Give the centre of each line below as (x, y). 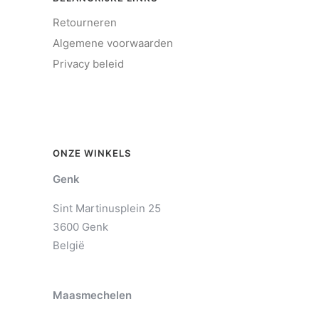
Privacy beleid (88, 64)
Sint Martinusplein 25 (107, 209)
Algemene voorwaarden (113, 43)
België (69, 246)
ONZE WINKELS (92, 153)
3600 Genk (80, 227)
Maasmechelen (92, 296)
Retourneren (85, 23)
